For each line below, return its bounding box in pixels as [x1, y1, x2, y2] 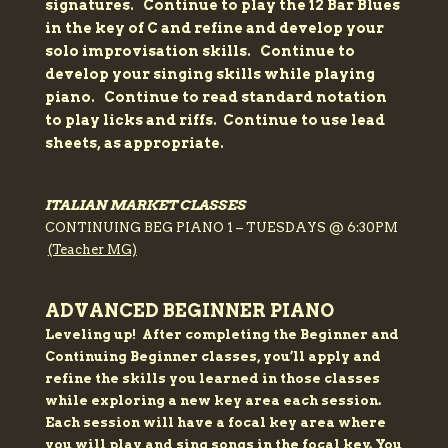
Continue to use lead [222, 112, 385, 129]
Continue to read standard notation [103, 89, 387, 106]
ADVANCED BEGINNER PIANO [44, 300, 334, 322]
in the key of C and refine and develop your [44, 20, 384, 37]
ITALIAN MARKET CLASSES [44, 197, 246, 214]
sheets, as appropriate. [44, 135, 227, 152]
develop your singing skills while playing [44, 66, 375, 83]
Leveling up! [44, 327, 142, 343]
